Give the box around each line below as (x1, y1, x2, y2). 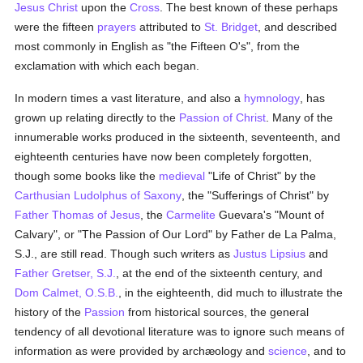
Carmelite (166, 208, 216, 221)
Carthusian (15, 189, 71, 202)
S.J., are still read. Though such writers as (15, 247, 234, 260)
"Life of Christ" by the (205, 169, 317, 182)
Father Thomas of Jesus (15, 208, 141, 221)
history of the (15, 305, 85, 318)
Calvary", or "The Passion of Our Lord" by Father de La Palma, (15, 228, 337, 241)
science (268, 344, 308, 357)
